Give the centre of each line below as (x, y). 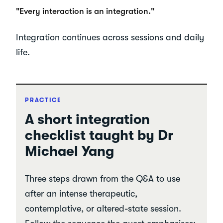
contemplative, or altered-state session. (103, 208)
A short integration (88, 119)
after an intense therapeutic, (81, 193)
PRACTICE (43, 100)
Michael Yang (70, 151)
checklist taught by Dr (99, 135)
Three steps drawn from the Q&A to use (103, 178)
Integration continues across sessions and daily (110, 37)
